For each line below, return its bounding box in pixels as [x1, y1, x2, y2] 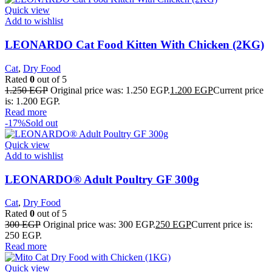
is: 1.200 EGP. [5, 95, 60, 106]
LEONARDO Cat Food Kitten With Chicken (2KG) [5, 38, 264, 52]
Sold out [25, 117, 58, 128]
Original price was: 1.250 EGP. [50, 84, 170, 95]
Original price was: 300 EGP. [43, 219, 155, 230]
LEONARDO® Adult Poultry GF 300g [5, 172, 199, 186]
